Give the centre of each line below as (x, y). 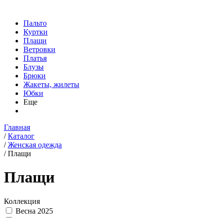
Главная (17, 127)
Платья (35, 58)
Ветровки (39, 49)
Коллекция (22, 201)
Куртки (36, 32)
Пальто (35, 23)
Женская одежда (35, 145)
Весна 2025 (34, 211)
